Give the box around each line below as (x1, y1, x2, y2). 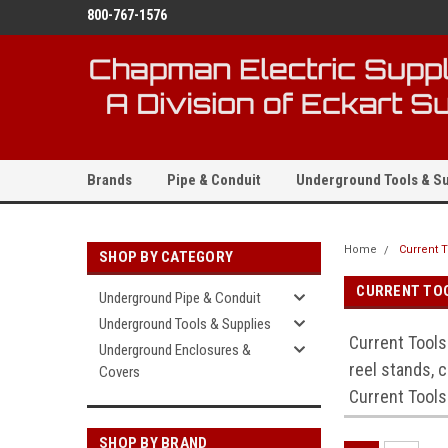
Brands (87, 171, 132, 189)
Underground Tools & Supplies (99, 315, 271, 333)
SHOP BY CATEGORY (99, 248, 233, 266)
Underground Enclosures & (99, 341, 251, 359)
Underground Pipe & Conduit (99, 289, 261, 307)
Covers (99, 363, 140, 381)
